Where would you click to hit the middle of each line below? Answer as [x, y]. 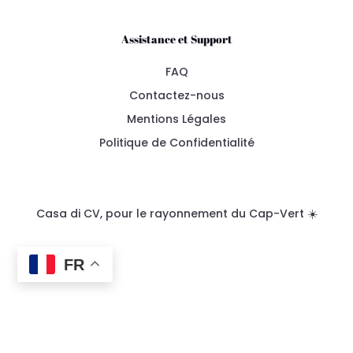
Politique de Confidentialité [176, 142]
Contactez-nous [176, 95]
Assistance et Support [176, 39]
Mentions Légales [176, 119]
